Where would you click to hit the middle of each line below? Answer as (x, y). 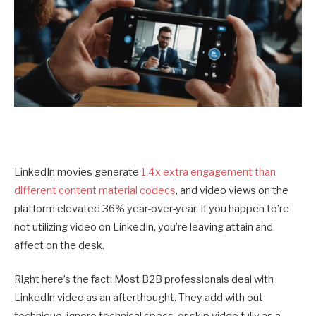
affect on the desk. (59, 246)
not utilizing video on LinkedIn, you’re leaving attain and (144, 227)
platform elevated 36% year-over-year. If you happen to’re (152, 209)
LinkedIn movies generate (78, 172)
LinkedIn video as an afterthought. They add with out (139, 298)
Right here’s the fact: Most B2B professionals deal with (144, 280)
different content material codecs (95, 191)
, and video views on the (232, 191)
